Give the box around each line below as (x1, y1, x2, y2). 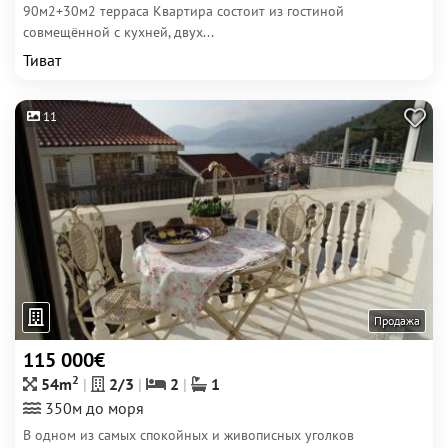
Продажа (374, 313, 420, 328)
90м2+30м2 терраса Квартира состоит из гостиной (23, 2, 344, 20)
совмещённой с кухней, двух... (23, 23, 214, 41)
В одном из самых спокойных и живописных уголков (23, 426, 354, 444)
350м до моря (41, 398, 144, 418)
